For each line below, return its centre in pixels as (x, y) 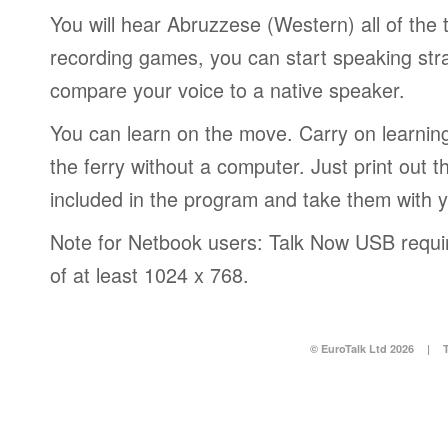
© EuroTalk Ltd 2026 (361, 348)
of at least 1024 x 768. (149, 274)
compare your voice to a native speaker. (227, 89)
